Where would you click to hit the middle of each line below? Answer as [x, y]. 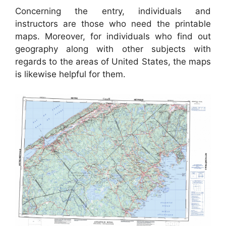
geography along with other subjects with [113, 49]
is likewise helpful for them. [70, 74]
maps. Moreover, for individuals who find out [113, 37]
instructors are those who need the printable [113, 24]
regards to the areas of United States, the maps [113, 62]
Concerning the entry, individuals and [113, 11]
